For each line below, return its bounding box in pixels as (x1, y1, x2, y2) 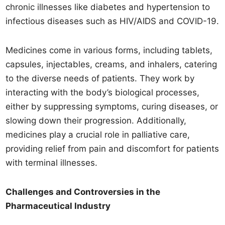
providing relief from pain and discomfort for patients (6, 144, 219, 154)
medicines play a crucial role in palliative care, (6, 130, 190, 140)
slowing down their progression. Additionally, (6, 116, 187, 126)
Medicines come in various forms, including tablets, (6, 45, 213, 55)
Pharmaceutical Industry (6, 201, 111, 211)
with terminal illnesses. (6, 158, 98, 168)
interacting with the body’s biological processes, (6, 87, 200, 97)
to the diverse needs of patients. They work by (6, 73, 195, 83)
